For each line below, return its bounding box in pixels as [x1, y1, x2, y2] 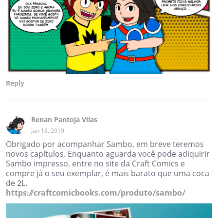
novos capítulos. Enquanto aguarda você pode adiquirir [6, 148, 210, 159]
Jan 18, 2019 [31, 126, 64, 135]
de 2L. [6, 177, 27, 188]
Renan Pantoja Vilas [31, 114, 97, 124]
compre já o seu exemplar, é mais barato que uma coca [6, 167, 209, 179]
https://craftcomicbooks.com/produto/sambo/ [6, 187, 185, 198]
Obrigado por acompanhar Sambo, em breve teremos [6, 138, 204, 149]
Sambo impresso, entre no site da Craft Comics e [6, 158, 185, 169]
